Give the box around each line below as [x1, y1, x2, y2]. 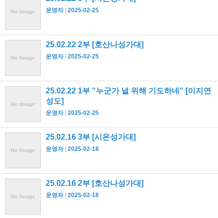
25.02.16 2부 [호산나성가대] [46, 179, 144, 188]
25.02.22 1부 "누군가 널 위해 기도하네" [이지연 [46, 87, 211, 95]
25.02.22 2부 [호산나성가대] [46, 40, 144, 49]
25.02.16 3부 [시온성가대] [46, 133, 136, 142]
